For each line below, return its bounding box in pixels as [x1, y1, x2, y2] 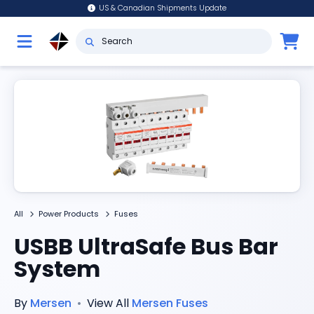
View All [87, 295, 129, 311]
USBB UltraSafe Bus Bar [14, 231, 278, 262]
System [14, 253, 100, 285]
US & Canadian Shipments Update [99, 3, 227, 13]
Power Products [39, 208, 99, 219]
